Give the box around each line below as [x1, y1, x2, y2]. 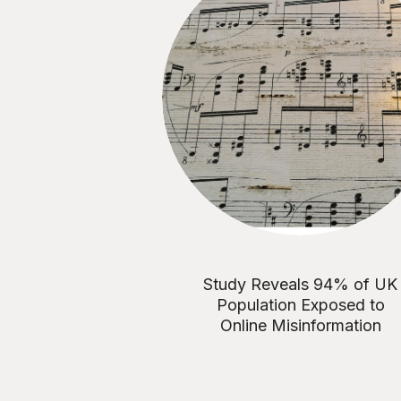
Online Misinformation [219, 315, 381, 335]
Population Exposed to [216, 294, 385, 314]
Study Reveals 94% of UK [203, 274, 397, 294]
